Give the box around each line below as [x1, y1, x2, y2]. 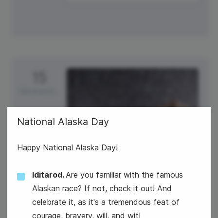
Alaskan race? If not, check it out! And [32, 183, 172, 193]
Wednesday [53, 86, 59, 96]
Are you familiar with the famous [66, 170, 183, 180]
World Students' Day [95, 203, 170, 214]
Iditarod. [32, 170, 66, 180]
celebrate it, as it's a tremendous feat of [32, 197, 180, 207]
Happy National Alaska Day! [17, 143, 118, 152]
